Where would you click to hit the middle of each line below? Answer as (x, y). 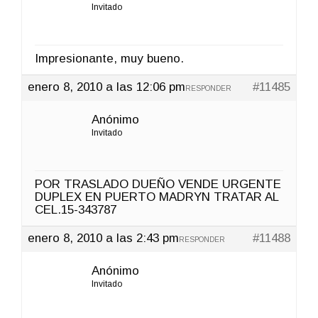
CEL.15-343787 (76, 209)
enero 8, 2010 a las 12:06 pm (106, 87)
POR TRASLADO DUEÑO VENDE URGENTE (158, 184)
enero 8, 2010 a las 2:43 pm (103, 238)
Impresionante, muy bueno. (109, 58)
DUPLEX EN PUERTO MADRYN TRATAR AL (157, 197)
